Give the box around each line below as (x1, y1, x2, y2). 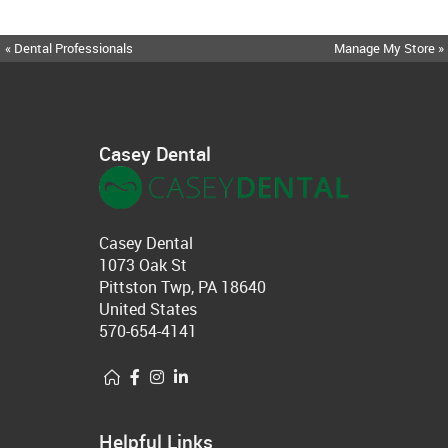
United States (99, 298, 197, 321)
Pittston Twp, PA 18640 (99, 276, 266, 299)
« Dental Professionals (5, 39, 133, 57)
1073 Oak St (99, 254, 187, 277)
